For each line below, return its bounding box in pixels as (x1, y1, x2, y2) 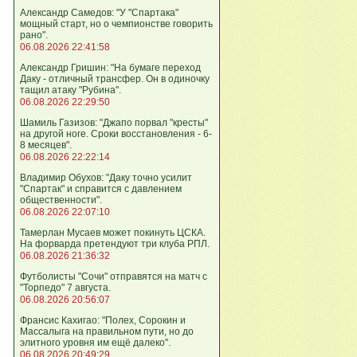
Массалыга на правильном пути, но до (20, 326, 194, 337)
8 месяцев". (20, 139, 72, 151)
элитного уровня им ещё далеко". (20, 337, 171, 348)
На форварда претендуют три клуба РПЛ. (20, 238, 210, 249)
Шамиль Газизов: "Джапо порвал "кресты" (20, 117, 208, 128)
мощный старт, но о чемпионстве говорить (20, 18, 213, 29)
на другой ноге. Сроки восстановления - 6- (20, 128, 212, 139)
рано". (20, 29, 48, 41)
